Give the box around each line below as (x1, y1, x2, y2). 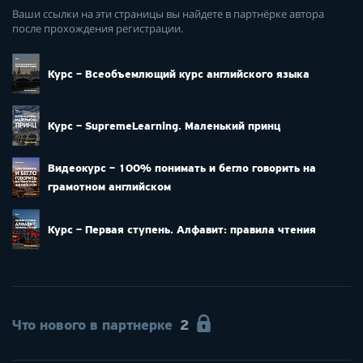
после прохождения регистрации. (12, 22, 183, 36)
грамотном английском (48, 181, 171, 194)
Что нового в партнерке (12, 318, 173, 334)
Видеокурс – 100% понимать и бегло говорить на (48, 163, 316, 176)
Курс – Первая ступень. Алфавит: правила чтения (48, 224, 316, 237)
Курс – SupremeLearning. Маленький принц (48, 120, 280, 133)
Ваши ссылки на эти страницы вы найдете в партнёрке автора (12, 7, 324, 22)
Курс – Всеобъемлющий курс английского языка (48, 68, 310, 81)
